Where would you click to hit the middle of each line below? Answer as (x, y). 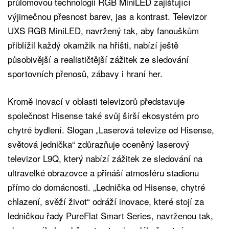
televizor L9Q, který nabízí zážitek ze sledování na (105, 158)
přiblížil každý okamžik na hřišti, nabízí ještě (93, 44)
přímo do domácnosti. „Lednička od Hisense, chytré (106, 187)
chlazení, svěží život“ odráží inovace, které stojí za (106, 201)
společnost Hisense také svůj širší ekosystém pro (103, 115)
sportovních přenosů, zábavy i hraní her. (85, 73)
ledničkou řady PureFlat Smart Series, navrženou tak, (110, 215)
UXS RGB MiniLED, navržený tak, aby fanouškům (103, 30)
